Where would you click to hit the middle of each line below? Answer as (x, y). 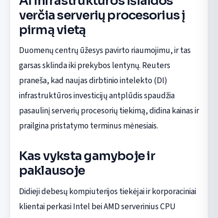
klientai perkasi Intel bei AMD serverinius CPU (97, 206)
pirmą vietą (52, 30)
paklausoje (52, 171)
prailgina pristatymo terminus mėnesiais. (88, 126)
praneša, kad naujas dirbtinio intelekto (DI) (93, 81)
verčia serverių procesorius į (102, 16)
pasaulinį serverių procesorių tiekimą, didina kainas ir (109, 111)
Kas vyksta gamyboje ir (87, 156)
